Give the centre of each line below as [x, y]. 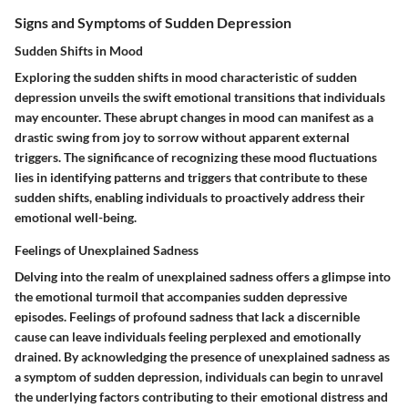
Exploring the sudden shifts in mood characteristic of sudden [186, 76]
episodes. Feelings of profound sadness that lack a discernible [187, 316]
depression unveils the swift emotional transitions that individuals [200, 97]
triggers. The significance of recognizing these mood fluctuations [196, 157]
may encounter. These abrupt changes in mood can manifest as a [194, 117]
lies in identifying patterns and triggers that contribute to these [191, 177]
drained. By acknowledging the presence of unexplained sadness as [202, 356]
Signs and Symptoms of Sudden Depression [153, 22]
